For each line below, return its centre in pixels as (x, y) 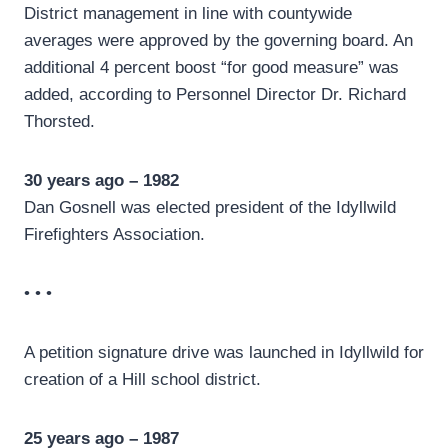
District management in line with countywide (188, 14)
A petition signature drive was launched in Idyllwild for (224, 353)
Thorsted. (59, 122)
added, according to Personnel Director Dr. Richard (215, 95)
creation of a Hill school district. (142, 380)
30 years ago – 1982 (101, 181)
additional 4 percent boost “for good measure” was (211, 68)
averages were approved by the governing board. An (218, 41)
